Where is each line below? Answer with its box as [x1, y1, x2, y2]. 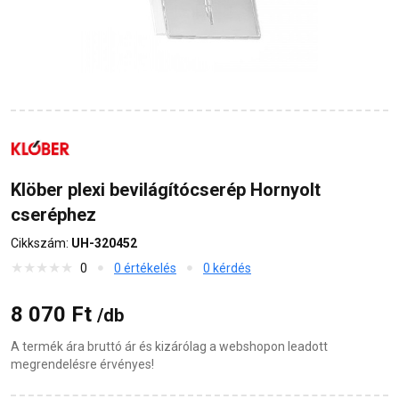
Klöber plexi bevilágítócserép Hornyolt [11, 179, 321, 201]
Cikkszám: [11, 236, 71, 251]
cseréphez [11, 204, 96, 226]
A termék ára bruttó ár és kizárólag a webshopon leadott [11, 339, 328, 354]
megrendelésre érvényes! [11, 357, 154, 372]
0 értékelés [114, 261, 176, 276]
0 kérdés [203, 261, 251, 276]
